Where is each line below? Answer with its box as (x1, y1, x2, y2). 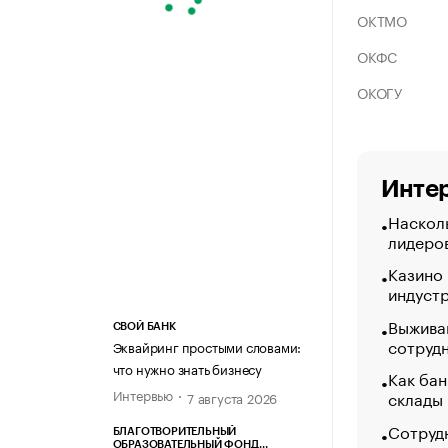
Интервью (112, 384, 173, 405)
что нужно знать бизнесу (112, 358, 262, 379)
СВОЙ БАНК (112, 321, 176, 333)
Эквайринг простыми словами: (112, 336, 302, 357)
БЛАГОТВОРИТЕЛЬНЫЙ (112, 426, 237, 438)
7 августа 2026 (186, 387, 278, 408)
